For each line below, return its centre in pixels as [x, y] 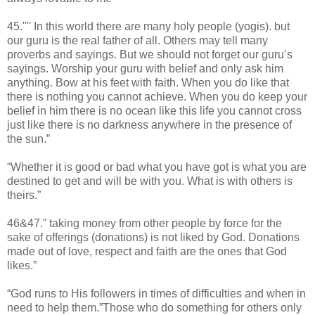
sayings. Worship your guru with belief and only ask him [145, 69]
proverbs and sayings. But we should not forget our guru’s [150, 55]
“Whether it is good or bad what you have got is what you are [157, 167]
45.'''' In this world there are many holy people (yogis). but [148, 27]
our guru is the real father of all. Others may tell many [137, 41]
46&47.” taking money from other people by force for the [144, 224]
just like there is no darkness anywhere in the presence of [149, 125]
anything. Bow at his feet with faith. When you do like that [148, 83]
